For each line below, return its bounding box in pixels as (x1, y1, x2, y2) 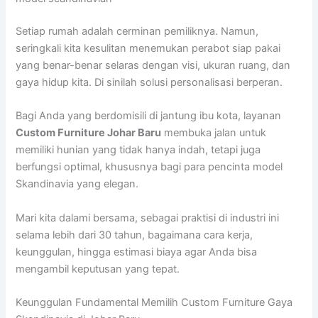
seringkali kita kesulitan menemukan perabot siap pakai (16, 42, 281, 55)
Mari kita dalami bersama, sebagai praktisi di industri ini (16, 211, 280, 224)
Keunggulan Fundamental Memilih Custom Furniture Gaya (16, 296, 293, 309)
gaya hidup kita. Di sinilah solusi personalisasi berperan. (16, 76, 283, 89)
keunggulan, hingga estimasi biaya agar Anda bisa (16, 245, 258, 258)
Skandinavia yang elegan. (16, 177, 139, 191)
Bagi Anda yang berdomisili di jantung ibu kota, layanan (16, 109, 282, 123)
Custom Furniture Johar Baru (16, 126, 162, 140)
